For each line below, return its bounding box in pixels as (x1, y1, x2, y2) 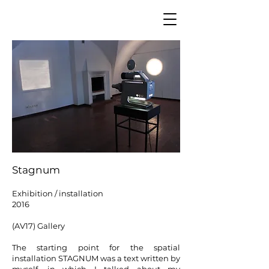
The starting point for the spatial (12, 243, 180, 252)
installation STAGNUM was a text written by (12, 253, 180, 263)
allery (43, 221, 65, 231)
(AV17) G (12, 221, 43, 231)
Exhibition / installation (12, 189, 103, 198)
